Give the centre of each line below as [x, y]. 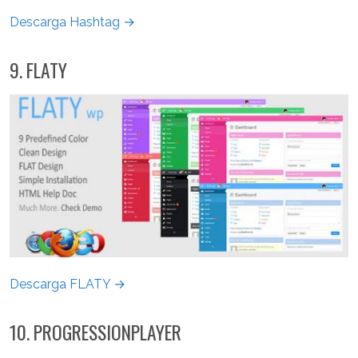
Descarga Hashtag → [72, 22]
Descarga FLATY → [68, 284]
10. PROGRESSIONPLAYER [95, 332]
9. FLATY [38, 70]
